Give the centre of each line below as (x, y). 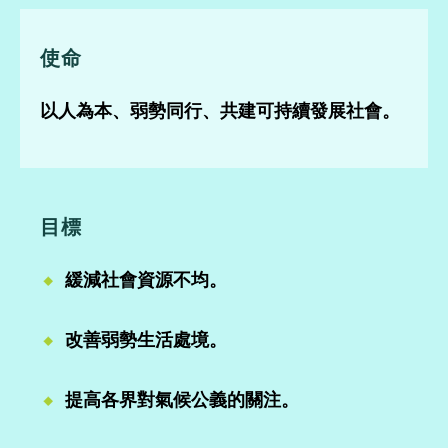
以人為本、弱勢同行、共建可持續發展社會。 (220, 111)
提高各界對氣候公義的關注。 (179, 400)
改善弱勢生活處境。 (143, 340)
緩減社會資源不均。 (143, 280)
